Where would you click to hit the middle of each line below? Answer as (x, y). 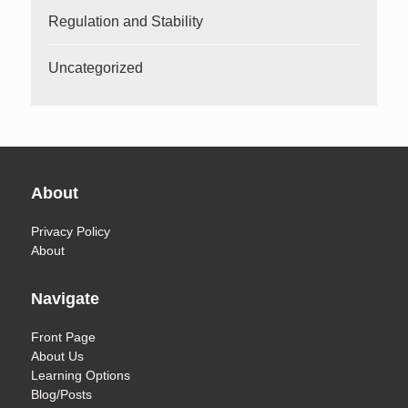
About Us (58, 356)
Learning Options (81, 375)
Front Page (64, 337)
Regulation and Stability (126, 21)
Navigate (66, 298)
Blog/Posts (62, 394)
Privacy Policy (71, 231)
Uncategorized (96, 67)
